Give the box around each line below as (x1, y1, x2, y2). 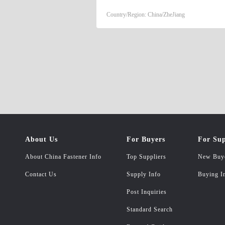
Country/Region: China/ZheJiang (106, 11, 185, 18)
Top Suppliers (127, 153, 166, 160)
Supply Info (127, 170, 161, 178)
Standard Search (127, 205, 173, 213)
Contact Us (25, 170, 57, 178)
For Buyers (127, 135, 165, 143)
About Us (25, 135, 58, 143)
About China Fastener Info (25, 153, 101, 160)
